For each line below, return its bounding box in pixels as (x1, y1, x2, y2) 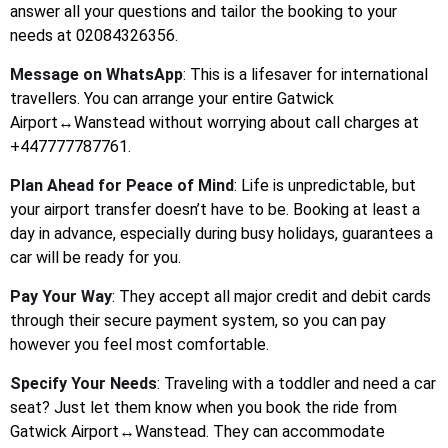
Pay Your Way (10, 287, 112, 307)
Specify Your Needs (10, 374, 157, 394)
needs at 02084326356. (10, 26, 178, 46)
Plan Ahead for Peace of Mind (10, 176, 234, 196)
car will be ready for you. (10, 248, 181, 268)
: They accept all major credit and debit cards (112, 287, 431, 307)
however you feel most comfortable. (10, 335, 269, 355)
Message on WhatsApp (10, 65, 183, 85)
